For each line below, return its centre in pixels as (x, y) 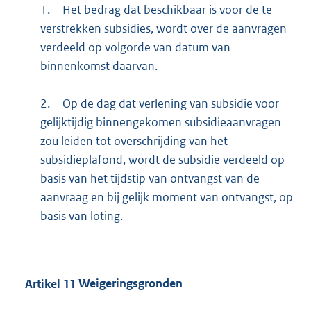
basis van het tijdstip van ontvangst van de (150, 178)
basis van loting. (81, 216)
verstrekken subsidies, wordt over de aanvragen (163, 28)
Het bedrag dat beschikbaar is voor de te (167, 9)
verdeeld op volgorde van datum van (135, 47)
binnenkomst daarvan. (99, 66)
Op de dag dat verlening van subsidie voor (170, 103)
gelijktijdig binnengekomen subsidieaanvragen (160, 122)
